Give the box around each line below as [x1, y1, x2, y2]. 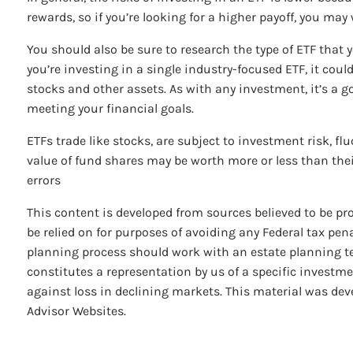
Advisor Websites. [27, 303, 127, 318]
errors [27, 172, 61, 188]
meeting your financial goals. [27, 100, 195, 116]
